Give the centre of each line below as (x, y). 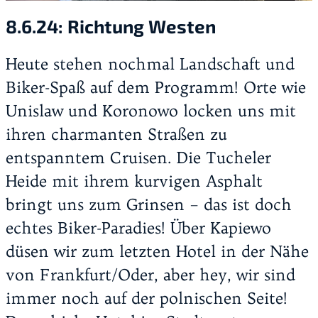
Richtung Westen (142, 26)
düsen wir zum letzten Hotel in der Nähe (157, 251)
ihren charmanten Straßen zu (116, 134)
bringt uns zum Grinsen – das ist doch (149, 204)
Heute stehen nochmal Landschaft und (150, 64)
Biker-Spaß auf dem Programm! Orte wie (156, 87)
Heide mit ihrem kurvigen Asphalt (134, 181)
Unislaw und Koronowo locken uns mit (151, 110)
